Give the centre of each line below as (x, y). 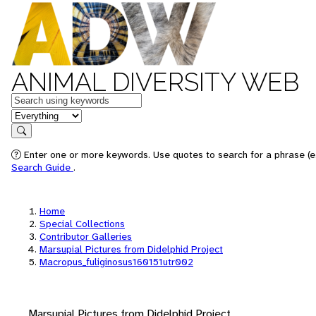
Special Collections (82, 224)
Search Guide (42, 167)
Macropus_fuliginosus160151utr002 (116, 262)
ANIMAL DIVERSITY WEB (155, 82)
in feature (34, 115)
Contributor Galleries (86, 236)
